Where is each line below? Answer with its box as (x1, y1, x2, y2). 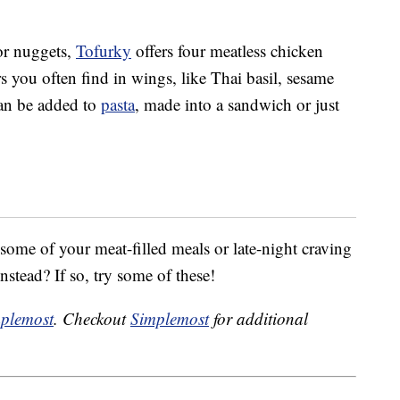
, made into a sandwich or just (135, 93, 339, 116)
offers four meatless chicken (131, 39, 323, 62)
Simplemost (130, 307, 209, 330)
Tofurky (76, 39, 131, 62)
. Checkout (54, 307, 130, 330)
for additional (209, 307, 308, 330)
